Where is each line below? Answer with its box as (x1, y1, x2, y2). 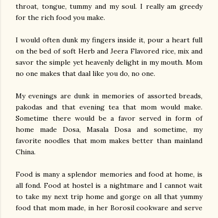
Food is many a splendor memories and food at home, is (16, 170, 202, 179)
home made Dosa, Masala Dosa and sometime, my (16, 125, 202, 134)
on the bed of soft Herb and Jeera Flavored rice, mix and (16, 47, 202, 55)
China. (16, 147, 36, 156)
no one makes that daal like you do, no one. (16, 69, 155, 78)
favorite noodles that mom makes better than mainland (16, 136, 202, 145)
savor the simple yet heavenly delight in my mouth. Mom (16, 58, 202, 67)
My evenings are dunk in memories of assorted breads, (16, 91, 202, 100)
